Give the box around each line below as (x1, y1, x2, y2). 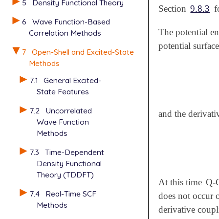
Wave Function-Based (32, 16, 110, 26)
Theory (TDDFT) (36, 169, 94, 179)
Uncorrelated (45, 106, 92, 116)
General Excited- (43, 75, 101, 86)
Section (158, 3, 189, 14)
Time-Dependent (44, 147, 104, 157)
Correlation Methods (29, 27, 101, 38)
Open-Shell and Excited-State (32, 46, 134, 57)
